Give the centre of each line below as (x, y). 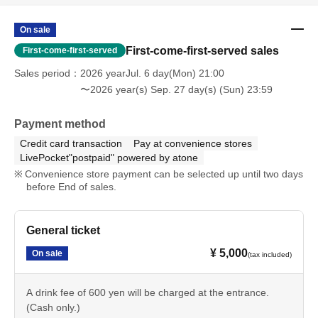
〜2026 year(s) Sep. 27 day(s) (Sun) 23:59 (176, 90)
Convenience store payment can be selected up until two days (164, 174)
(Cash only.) (53, 308)
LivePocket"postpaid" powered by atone (109, 158)
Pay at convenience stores (193, 144)
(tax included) (270, 255)
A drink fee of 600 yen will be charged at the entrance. (148, 293)
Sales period (42, 73)
